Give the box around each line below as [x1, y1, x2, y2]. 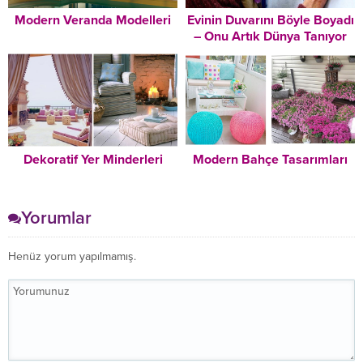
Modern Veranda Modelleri [15, 11, 171, 28]
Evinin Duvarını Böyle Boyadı [186, 11, 354, 28]
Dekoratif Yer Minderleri [23, 152, 163, 169]
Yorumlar [21, 207, 92, 229]
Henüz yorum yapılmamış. [8, 250, 136, 264]
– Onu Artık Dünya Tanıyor [194, 28, 347, 45]
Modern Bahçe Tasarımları [193, 152, 348, 169]
